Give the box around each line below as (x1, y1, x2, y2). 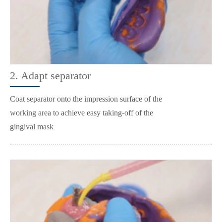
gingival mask (10, 122, 54, 131)
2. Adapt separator (10, 69, 91, 82)
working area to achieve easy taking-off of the (10, 109, 153, 117)
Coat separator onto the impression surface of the (10, 95, 162, 104)
